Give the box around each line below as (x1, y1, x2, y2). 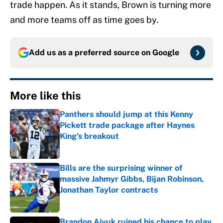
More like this (10, 89, 81, 103)
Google (152, 48, 179, 58)
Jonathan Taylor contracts (60, 185, 158, 195)
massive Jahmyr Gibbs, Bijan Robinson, (60, 174, 204, 184)
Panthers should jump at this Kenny (60, 110, 193, 119)
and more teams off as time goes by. (10, 14, 158, 25)
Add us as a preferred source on (29, 48, 152, 58)
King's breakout (60, 131, 119, 141)
